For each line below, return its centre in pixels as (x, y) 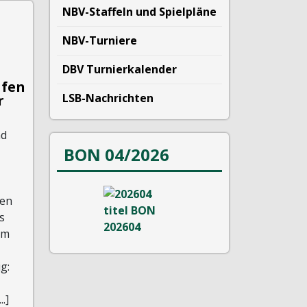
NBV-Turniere (100, 40)
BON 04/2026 (116, 154)
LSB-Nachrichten (108, 98)
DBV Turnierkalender (120, 69)
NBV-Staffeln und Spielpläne (139, 11)
